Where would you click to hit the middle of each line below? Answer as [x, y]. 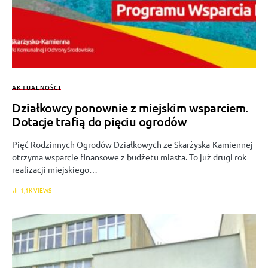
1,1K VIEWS [36, 190]
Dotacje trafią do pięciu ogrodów [99, 122]
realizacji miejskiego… [55, 170]
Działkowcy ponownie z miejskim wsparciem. [130, 108]
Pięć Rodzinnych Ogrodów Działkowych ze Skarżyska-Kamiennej [133, 144]
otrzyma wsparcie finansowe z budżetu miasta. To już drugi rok [129, 157]
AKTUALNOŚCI [36, 87]
